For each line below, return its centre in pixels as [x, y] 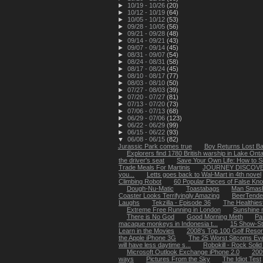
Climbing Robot [140, 181]
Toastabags [203, 188]
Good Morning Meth [215, 216]
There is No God [150, 216]
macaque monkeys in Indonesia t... [168, 223]
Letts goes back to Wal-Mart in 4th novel [204, 174]
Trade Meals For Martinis [154, 167]
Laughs [129, 202]
